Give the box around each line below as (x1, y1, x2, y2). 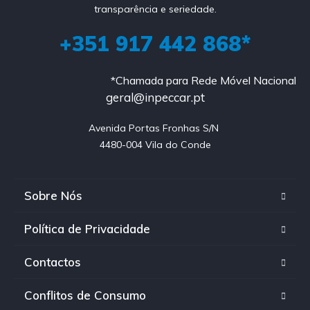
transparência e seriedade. (93, 2, 217, 15)
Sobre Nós (24, 188, 82, 203)
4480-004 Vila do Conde (99, 138, 211, 151)
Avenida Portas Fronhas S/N (89, 121, 221, 134)
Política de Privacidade (24, 221, 150, 236)
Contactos (24, 254, 81, 269)
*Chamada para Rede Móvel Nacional (111, 73, 296, 87)
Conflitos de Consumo (24, 287, 146, 302)
